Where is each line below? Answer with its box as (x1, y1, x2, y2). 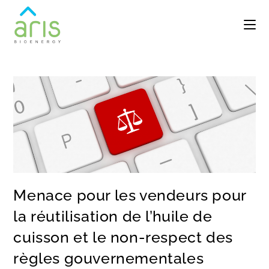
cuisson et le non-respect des (13, 228, 233, 247)
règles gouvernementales (13, 249, 204, 268)
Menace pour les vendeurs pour (13, 186, 247, 205)
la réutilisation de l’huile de (13, 207, 213, 226)
